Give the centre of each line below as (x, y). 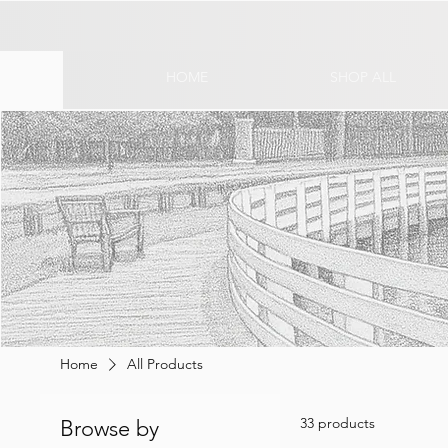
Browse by (110, 428)
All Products (165, 363)
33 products (338, 422)
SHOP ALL (362, 77)
